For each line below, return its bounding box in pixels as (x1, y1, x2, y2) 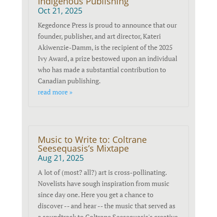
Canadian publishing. (38, 76, 101, 86)
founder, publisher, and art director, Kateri (38, 31, 161, 41)
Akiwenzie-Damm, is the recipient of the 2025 (38, 43, 173, 52)
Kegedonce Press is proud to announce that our (38, 20, 177, 30)
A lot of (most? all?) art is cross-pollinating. (38, 168, 167, 177)
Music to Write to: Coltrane (38, 134, 147, 146)
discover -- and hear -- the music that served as (38, 201, 176, 211)
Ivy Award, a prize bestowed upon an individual (38, 54, 178, 63)
